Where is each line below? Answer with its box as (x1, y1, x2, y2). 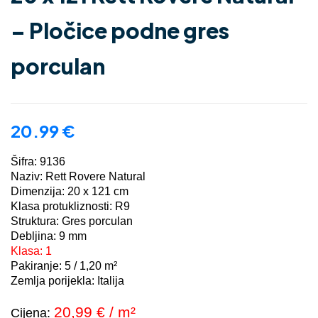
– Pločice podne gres (11, 17, 229, 45)
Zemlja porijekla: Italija (11, 275, 124, 287)
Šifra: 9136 (11, 155, 65, 168)
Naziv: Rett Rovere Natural (11, 170, 146, 183)
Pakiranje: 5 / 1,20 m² (11, 260, 117, 273)
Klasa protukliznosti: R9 (11, 200, 130, 213)
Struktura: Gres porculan (11, 215, 133, 228)
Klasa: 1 (11, 245, 52, 258)
